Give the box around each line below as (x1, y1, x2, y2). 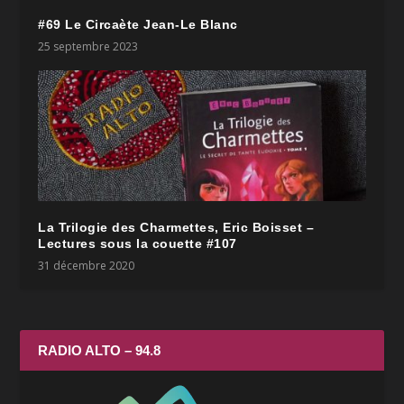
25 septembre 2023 (38, 38, 139, 54)
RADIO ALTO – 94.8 (38, 342, 161, 358)
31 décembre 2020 (38, 257, 135, 273)
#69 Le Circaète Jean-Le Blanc (38, 16, 238, 32)
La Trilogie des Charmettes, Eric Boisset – (38, 219, 315, 234)
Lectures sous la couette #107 (38, 235, 237, 251)
